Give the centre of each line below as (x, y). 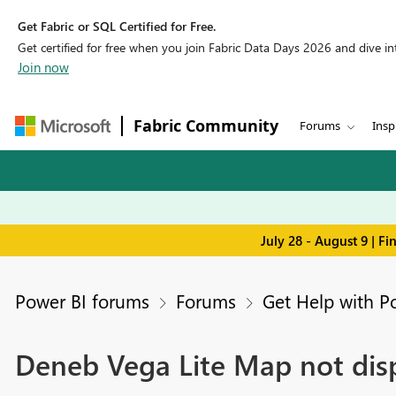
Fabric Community (206, 126)
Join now (43, 67)
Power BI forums (82, 301)
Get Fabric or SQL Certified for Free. (117, 26)
